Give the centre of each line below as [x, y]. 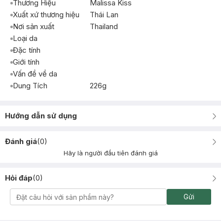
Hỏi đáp [19, 178]
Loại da [25, 38]
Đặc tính [27, 50]
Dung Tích [30, 86]
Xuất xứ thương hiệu [46, 15]
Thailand [104, 26]
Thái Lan [104, 15]
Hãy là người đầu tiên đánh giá [110, 153]
